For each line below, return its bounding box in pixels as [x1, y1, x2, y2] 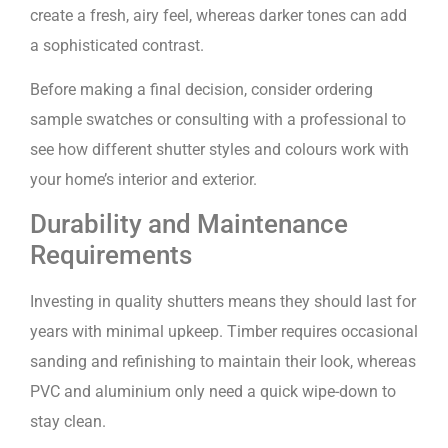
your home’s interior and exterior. [30, 170, 261, 190]
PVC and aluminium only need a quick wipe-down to [30, 382, 396, 402]
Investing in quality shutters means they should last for [30, 292, 416, 312]
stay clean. [30, 412, 106, 432]
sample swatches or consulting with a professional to [30, 110, 406, 130]
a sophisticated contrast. [30, 35, 204, 55]
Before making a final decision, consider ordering [30, 80, 373, 100]
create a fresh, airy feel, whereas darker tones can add [30, 5, 407, 25]
